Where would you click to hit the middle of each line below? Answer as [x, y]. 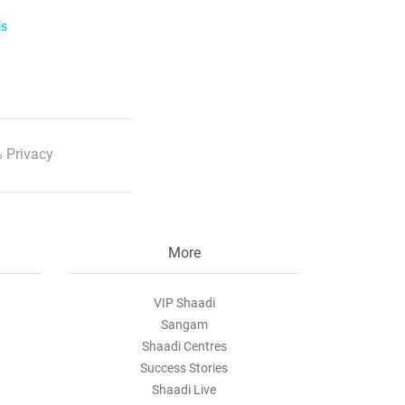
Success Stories [184, 368]
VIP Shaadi [184, 303]
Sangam [184, 325]
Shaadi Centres [184, 346]
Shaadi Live [184, 390]
